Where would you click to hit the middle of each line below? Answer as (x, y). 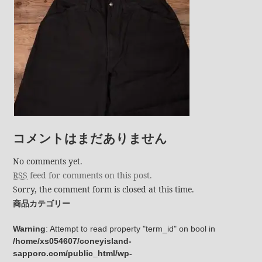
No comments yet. (48, 161)
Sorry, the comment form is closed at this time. (104, 189)
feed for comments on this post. (90, 175)
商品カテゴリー (42, 204)
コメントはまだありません (90, 138)
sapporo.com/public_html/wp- (73, 254)
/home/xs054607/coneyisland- (73, 241)
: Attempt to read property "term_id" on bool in (131, 229)
